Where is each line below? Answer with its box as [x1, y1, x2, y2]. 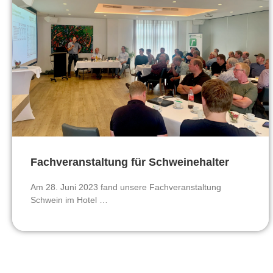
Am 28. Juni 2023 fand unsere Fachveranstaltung [30, 182, 221, 193]
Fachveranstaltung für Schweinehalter [30, 156, 229, 169]
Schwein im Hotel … [30, 195, 108, 205]
